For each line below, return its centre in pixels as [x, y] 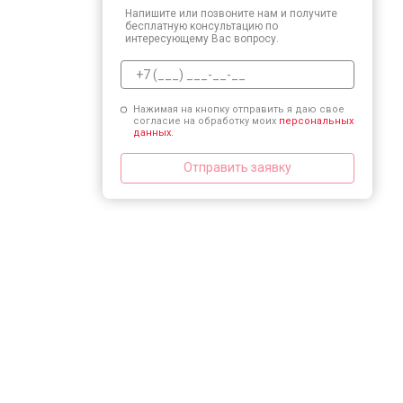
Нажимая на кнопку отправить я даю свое [238, 109]
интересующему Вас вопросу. [202, 38]
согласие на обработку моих [206, 121]
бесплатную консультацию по [201, 26]
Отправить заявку [237, 167]
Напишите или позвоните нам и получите [231, 13]
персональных [316, 121]
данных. [153, 132]
